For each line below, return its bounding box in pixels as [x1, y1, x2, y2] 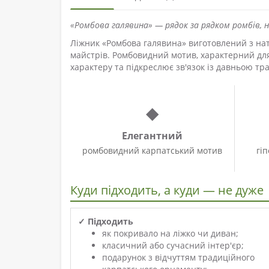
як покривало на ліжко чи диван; [102, 228, 238, 240]
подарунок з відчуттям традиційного [102, 252, 255, 264]
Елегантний [122, 129, 183, 143]
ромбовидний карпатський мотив [82, 145, 222, 157]
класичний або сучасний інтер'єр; [102, 240, 244, 252]
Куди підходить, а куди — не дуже [70, 182, 264, 199]
